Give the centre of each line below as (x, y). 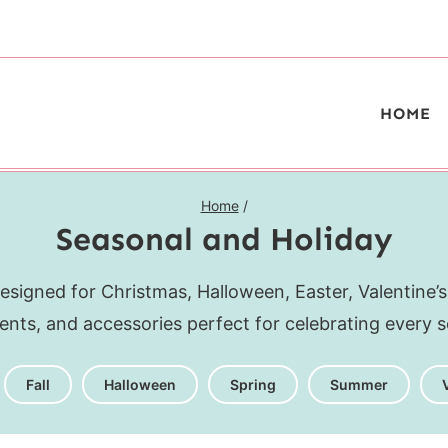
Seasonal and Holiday (224, 239)
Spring (253, 384)
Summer (359, 384)
